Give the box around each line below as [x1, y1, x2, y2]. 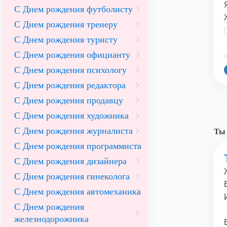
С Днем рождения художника [14, 110, 129, 121]
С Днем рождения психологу [14, 65, 127, 75]
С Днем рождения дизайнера [14, 156, 127, 166]
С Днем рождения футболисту [14, 4, 133, 14]
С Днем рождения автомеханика [14, 186, 141, 197]
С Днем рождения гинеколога [14, 171, 130, 181]
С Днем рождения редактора [14, 80, 126, 90]
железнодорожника [14, 214, 89, 224]
